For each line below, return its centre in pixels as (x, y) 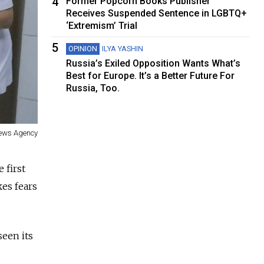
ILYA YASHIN (123, 48)
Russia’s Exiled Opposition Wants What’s (154, 63)
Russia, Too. (93, 88)
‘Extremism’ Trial (102, 25)
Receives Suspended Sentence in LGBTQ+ (157, 13)
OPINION (83, 48)
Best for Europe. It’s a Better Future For (151, 75)
